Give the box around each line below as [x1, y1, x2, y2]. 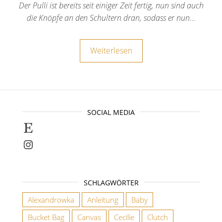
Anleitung [87, 194, 118, 205]
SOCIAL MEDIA [87, 107, 135, 117]
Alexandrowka [28, 194, 74, 205]
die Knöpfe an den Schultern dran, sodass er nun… [26, 12, 196, 23]
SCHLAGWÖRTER [83, 177, 139, 187]
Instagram [22, 135, 75, 152]
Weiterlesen [90, 45, 132, 56]
